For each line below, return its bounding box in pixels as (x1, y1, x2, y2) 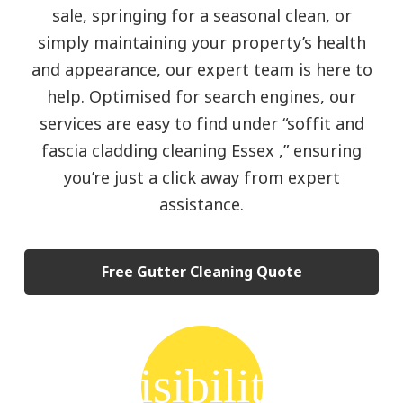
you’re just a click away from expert (63, 166, 340, 189)
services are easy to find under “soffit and (39, 112, 364, 135)
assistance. (159, 193, 244, 216)
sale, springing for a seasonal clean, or (51, 4, 352, 27)
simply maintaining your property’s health (37, 31, 366, 54)
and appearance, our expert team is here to (31, 58, 372, 81)
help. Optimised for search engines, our (47, 85, 356, 108)
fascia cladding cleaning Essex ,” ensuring (41, 139, 362, 162)
